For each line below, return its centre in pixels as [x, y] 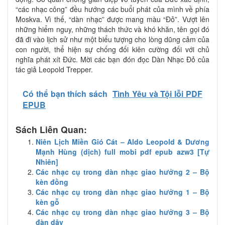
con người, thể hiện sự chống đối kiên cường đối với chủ [113, 49]
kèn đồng [52, 182]
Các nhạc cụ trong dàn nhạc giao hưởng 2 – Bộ [123, 172]
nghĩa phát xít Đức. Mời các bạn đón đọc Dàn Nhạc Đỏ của [113, 59]
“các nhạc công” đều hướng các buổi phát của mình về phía [113, 9]
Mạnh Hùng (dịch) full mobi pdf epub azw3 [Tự [123, 151]
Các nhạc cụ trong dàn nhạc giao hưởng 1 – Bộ [123, 192]
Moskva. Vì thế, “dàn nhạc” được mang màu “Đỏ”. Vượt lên [113, 19]
